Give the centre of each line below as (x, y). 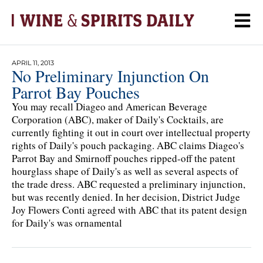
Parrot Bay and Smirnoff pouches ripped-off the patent (124, 158)
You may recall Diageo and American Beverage (109, 106)
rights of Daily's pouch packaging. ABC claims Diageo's (128, 145)
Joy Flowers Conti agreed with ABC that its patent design (129, 210)
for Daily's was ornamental (67, 222)
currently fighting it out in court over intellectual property (131, 132)
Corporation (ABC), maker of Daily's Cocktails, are (118, 119)
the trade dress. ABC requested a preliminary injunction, (129, 184)
